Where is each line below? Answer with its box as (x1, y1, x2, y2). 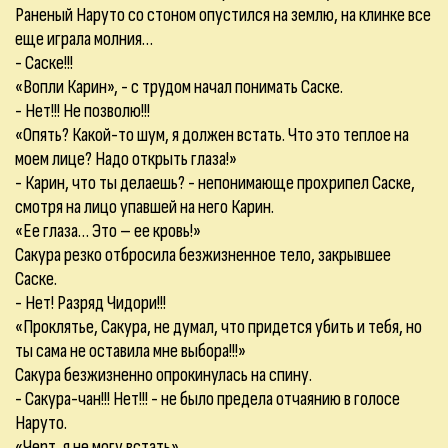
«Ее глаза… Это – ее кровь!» (15, 219, 201, 243)
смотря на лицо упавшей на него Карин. (15, 195, 274, 219)
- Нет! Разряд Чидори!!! (15, 291, 166, 315)
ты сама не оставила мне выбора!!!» (15, 339, 246, 363)
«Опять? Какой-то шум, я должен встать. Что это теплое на (15, 123, 409, 147)
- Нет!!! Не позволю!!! (15, 99, 150, 123)
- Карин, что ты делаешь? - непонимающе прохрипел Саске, (15, 171, 415, 195)
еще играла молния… (15, 27, 153, 51)
